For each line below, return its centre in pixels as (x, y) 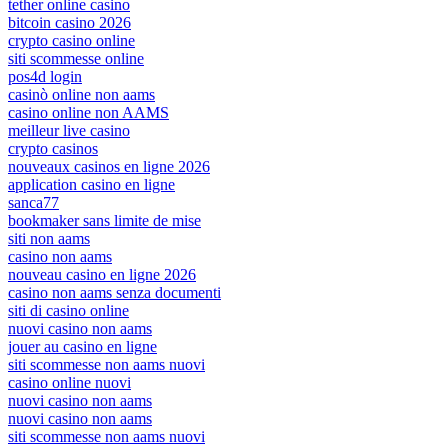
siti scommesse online (76, 58)
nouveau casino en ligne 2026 (102, 274)
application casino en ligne (91, 184)
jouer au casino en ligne (82, 346)
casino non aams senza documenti (114, 292)
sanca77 (33, 202)
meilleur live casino (69, 130)
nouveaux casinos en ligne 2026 (109, 166)
